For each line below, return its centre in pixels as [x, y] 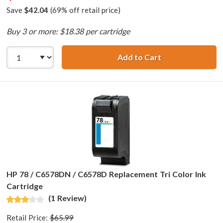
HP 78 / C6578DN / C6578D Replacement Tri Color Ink [106, 174]
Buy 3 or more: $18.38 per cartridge [68, 31]
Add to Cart [139, 57]
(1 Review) [67, 198]
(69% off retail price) [84, 10]
